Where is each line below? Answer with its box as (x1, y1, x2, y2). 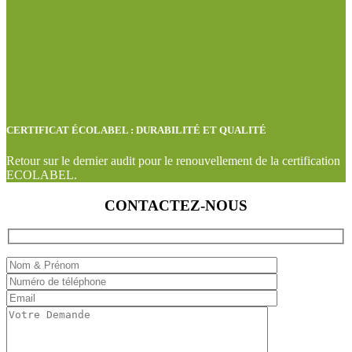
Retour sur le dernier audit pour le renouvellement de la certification (6, 153, 340, 167)
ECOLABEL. (6, 167, 77, 181)
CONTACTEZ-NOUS (104, 196, 247, 214)
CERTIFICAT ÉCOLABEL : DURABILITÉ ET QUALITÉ (6, 123, 266, 136)
